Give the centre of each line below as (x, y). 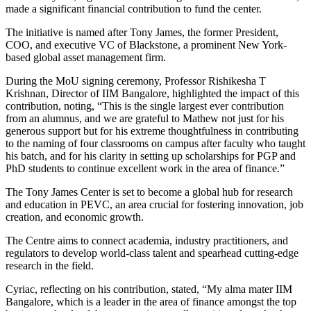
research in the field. (51, 265)
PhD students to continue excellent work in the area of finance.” (145, 168)
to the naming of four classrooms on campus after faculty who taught (155, 143)
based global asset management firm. (87, 57)
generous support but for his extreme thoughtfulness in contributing (152, 131)
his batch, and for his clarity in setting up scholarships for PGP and (151, 155)
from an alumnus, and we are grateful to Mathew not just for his (145, 118)
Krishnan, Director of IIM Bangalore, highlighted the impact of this (152, 93)
